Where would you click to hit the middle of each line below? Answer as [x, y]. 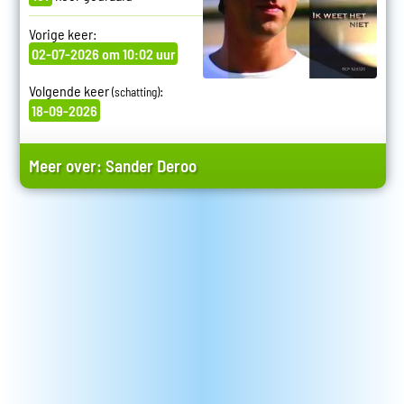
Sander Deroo [151, 166]
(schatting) [135, 92]
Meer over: [67, 166]
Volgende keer [70, 91]
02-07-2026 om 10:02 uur [103, 54]
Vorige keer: [62, 34]
